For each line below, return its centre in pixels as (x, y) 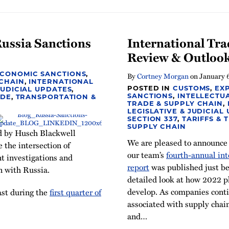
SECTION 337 (152, 119)
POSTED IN (150, 88)
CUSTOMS (192, 88)
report (138, 167)
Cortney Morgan (163, 76)
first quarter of (75, 192)
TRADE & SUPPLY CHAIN (175, 103)
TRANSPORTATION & (56, 97)
